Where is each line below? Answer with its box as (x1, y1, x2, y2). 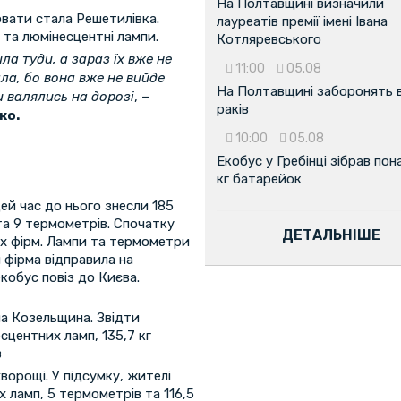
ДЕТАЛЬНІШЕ (282, 226, 381, 244)
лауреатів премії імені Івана (217, 13, 388, 30)
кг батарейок (217, 171, 302, 188)
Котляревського (217, 31, 321, 48)
